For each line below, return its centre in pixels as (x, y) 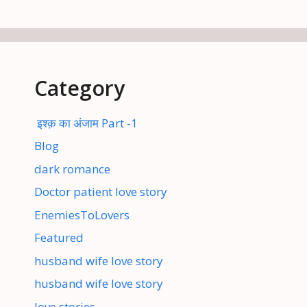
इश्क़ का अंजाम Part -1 (86, 123)
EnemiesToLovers (82, 214)
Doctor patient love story (101, 192)
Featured (59, 238)
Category (79, 88)
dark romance (72, 169)
